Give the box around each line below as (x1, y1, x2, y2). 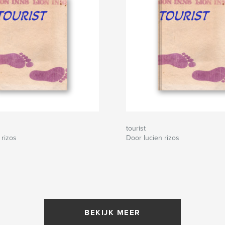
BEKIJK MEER (84, 208, 141, 217)
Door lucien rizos (126, 134, 179, 143)
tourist (126, 124, 146, 133)
